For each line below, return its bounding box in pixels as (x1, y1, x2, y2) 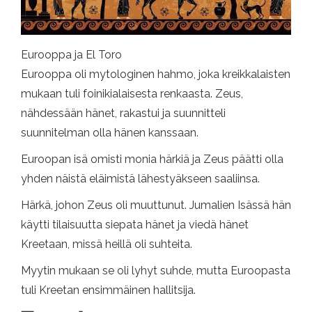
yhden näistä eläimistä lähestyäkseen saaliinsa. (21, 171, 260, 185)
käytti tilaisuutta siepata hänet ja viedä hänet (21, 217, 249, 231)
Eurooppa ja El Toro (21, 47, 122, 61)
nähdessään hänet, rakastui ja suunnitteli (21, 106, 226, 120)
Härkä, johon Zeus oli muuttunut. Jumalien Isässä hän (21, 198, 291, 212)
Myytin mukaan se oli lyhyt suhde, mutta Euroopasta (21, 263, 290, 277)
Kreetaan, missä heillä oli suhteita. (21, 237, 192, 251)
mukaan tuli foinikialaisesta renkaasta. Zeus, (21, 86, 243, 100)
